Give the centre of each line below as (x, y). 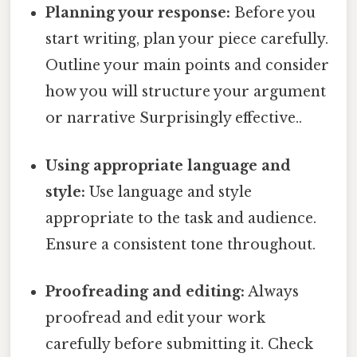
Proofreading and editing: (145, 291)
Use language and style (169, 192)
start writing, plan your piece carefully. (187, 39)
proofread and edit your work (156, 318)
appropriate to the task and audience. (181, 218)
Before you (273, 13)
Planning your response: (138, 13)
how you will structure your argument (186, 92)
